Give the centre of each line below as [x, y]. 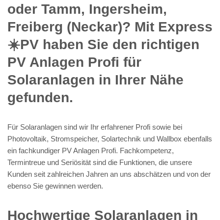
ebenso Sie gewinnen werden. [55, 186]
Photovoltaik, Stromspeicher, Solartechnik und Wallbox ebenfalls [110, 138]
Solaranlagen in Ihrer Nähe [96, 80]
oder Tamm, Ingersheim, [87, 9]
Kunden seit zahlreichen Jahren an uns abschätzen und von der [109, 174]
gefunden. [40, 97]
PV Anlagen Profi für [74, 62]
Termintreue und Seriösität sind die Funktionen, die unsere [100, 162]
